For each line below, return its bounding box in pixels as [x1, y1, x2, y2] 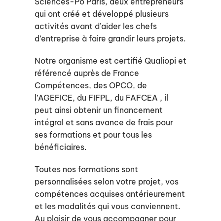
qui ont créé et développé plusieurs [34, 9, 169, 19]
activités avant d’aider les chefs [34, 21, 157, 31]
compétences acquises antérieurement [34, 189, 185, 199]
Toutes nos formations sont [34, 164, 138, 174]
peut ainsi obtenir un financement [34, 105, 163, 115]
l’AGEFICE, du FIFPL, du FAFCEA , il [34, 93, 168, 103]
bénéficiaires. [34, 142, 87, 152]
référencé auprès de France [34, 68, 139, 78]
